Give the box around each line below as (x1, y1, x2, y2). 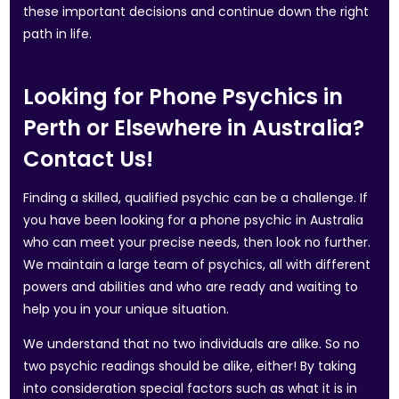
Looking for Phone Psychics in (23, 82, 344, 111)
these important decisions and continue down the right (23, 3, 370, 20)
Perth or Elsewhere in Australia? (23, 113, 365, 142)
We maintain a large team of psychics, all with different (23, 256, 371, 273)
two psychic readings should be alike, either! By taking (23, 357, 357, 375)
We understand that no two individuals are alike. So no (23, 335, 361, 353)
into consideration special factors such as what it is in (23, 379, 358, 397)
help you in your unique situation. (23, 300, 230, 318)
